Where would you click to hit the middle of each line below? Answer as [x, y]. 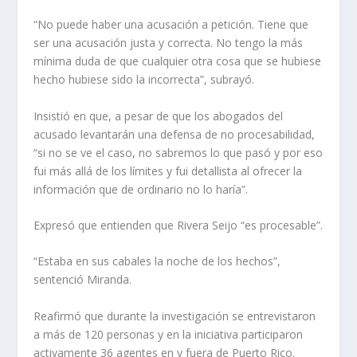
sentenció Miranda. [83, 280]
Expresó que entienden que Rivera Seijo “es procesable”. [178, 226]
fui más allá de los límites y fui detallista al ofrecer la [168, 171]
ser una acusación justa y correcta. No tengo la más [169, 43]
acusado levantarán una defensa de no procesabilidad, [175, 134]
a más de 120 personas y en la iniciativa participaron [169, 334]
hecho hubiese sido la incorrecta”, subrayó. [144, 80]
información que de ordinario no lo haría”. [141, 189]
